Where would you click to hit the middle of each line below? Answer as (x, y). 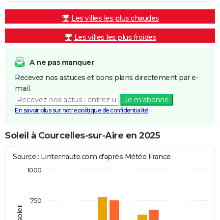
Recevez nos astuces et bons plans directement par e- (107, 77)
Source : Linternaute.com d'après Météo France (92, 157)
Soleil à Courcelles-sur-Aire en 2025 (82, 135)
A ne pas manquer (62, 62)
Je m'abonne (146, 99)
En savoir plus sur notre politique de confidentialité (82, 110)
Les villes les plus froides (115, 37)
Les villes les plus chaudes (115, 18)
